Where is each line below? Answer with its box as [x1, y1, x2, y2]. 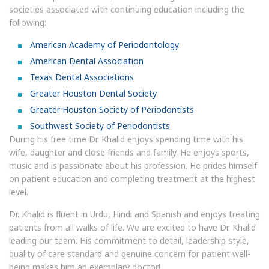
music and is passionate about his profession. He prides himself [9, 160, 257, 171]
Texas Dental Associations [30, 71, 134, 83]
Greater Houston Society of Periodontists [30, 104, 194, 115]
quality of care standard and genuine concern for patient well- [9, 248, 250, 259]
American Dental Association [30, 55, 144, 67]
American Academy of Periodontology [30, 39, 179, 50]
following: [9, 17, 46, 28]
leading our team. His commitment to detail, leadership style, [9, 235, 249, 246]
